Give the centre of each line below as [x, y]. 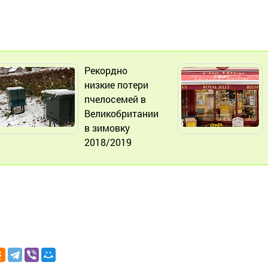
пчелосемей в [115, 99]
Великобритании [121, 113]
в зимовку [107, 127]
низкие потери [116, 84]
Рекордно [106, 70]
